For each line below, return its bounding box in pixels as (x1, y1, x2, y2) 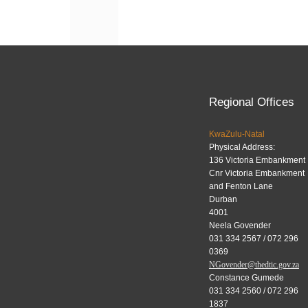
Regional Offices (208, 95, 294, 109)
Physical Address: (208, 142, 275, 152)
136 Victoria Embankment (208, 155, 305, 165)
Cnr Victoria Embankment (208, 168, 305, 178)
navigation (87, 4, 182, 27)
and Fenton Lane (208, 181, 273, 191)
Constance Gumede (208, 272, 284, 283)
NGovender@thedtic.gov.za (208, 259, 299, 269)
